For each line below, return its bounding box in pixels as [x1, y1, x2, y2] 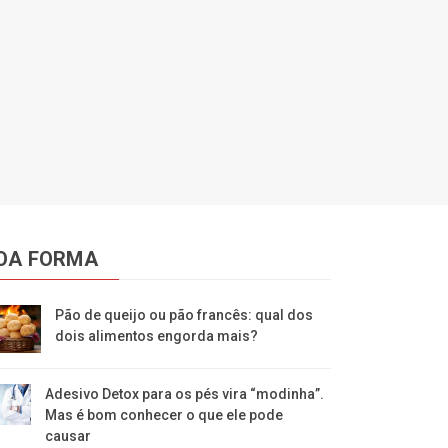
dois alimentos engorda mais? [54, 327, 258, 344]
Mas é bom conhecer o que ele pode [45, 406, 284, 423]
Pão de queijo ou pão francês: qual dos [54, 306, 313, 323]
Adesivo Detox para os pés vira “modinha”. [45, 385, 325, 402]
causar [45, 427, 92, 444]
